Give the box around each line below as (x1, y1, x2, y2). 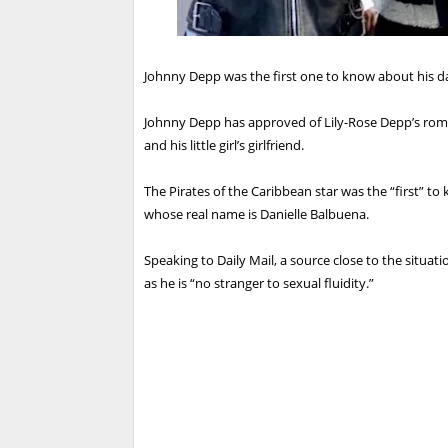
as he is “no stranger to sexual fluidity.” (144, 274, 374, 293)
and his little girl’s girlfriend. (144, 136, 304, 155)
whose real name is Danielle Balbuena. (144, 205, 369, 224)
